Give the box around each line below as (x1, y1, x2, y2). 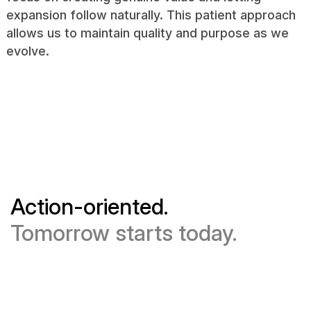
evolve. (6, 43, 49, 58)
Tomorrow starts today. (10, 219, 237, 246)
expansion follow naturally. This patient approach (6, 7, 296, 22)
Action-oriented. (10, 192, 168, 220)
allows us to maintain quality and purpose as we (6, 25, 289, 40)
